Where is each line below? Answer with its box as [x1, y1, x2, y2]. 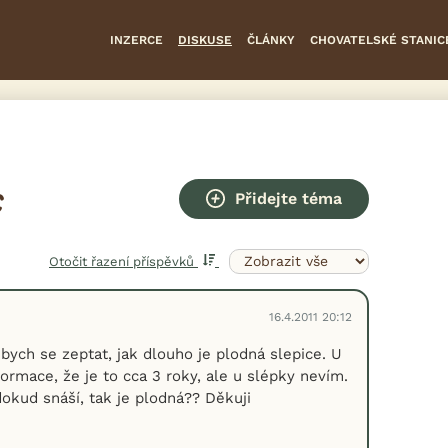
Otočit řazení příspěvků [49, 254, 198, 270]
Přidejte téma [235, 188, 342, 208]
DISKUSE [178, 32, 232, 47]
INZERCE [110, 32, 163, 47]
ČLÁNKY [247, 32, 295, 47]
